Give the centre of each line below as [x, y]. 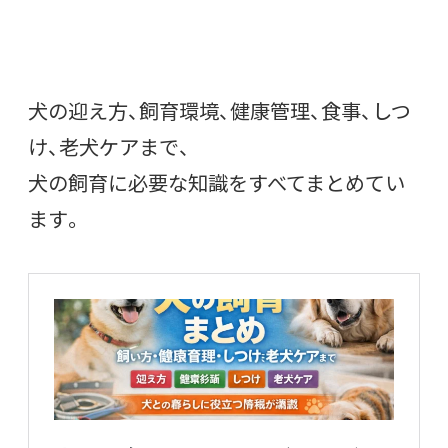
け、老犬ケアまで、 [109, 146]
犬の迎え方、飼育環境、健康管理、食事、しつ [219, 110]
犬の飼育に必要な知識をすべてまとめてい [216, 182]
